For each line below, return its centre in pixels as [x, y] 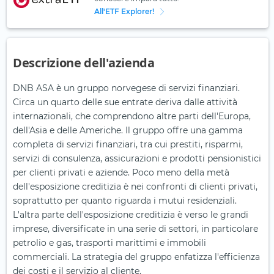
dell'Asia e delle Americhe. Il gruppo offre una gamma [128, 131]
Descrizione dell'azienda [84, 63]
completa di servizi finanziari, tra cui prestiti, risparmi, [128, 145]
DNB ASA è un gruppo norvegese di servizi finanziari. [126, 88]
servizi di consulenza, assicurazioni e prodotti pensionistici [137, 159]
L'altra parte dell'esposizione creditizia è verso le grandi [131, 215]
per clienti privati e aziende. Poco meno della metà [121, 173]
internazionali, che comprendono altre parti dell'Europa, [132, 117]
